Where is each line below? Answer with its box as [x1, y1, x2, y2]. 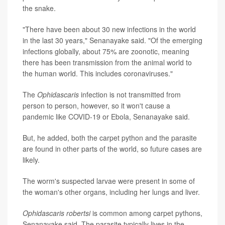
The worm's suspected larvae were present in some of [23, 175, 195, 186]
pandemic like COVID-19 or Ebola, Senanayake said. [23, 111, 190, 122]
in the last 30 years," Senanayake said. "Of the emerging [23, 35, 202, 45]
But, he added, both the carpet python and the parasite [23, 132, 197, 143]
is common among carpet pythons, [92, 207, 202, 218]
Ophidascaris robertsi [23, 207, 92, 218]
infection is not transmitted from [79, 89, 181, 99]
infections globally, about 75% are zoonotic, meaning [23, 46, 189, 56]
